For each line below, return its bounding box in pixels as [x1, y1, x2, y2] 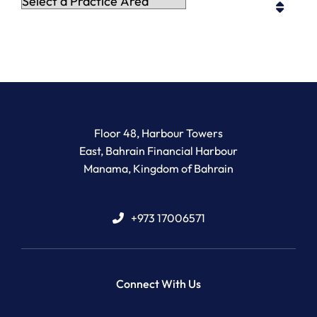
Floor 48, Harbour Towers [94, 126, 223, 141]
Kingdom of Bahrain [133, 161, 234, 176]
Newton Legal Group [158, 125, 261, 140]
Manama [83, 161, 128, 176]
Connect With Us [116, 277, 201, 292]
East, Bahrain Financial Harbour [79, 144, 238, 158]
